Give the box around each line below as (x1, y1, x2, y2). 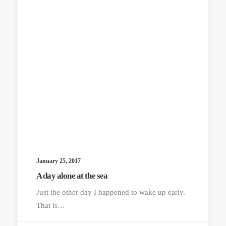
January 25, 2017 (36, 157, 81, 164)
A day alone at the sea (36, 171, 108, 181)
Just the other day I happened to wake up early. (36, 188, 185, 196)
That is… (36, 201, 65, 209)
